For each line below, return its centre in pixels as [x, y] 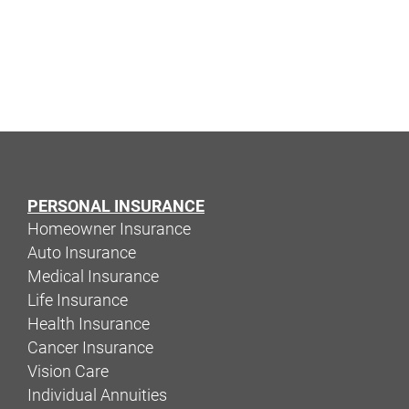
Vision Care [68, 371]
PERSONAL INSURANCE [116, 206]
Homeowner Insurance [109, 229]
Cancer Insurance [90, 347]
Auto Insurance [82, 252]
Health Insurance [89, 324]
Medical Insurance [93, 276]
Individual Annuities [97, 395]
